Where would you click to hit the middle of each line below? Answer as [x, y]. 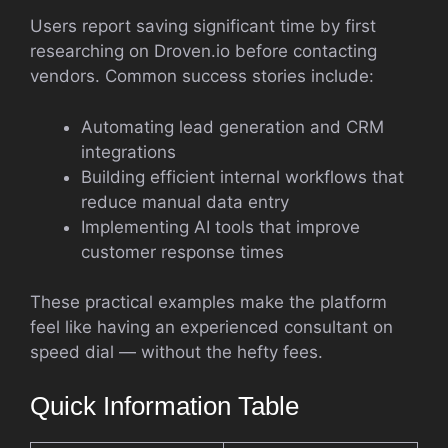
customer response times [182, 251]
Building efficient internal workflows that [242, 176]
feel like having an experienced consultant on [211, 327]
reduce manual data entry [185, 201]
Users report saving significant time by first [203, 26]
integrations [128, 151]
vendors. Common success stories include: [202, 76]
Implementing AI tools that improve [220, 226]
